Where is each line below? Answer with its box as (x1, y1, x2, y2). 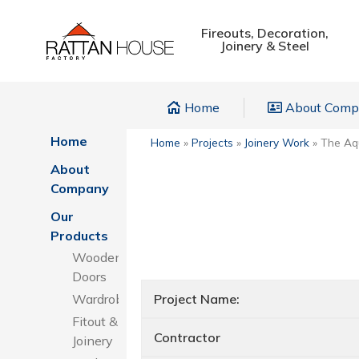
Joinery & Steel (220, 37, 310, 54)
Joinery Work (244, 135, 309, 149)
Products (50, 228, 108, 244)
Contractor (153, 329, 220, 345)
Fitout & (72, 313, 118, 329)
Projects (191, 135, 233, 149)
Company (50, 180, 109, 196)
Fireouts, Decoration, (201, 24, 329, 41)
